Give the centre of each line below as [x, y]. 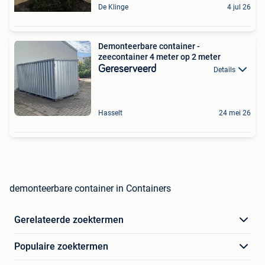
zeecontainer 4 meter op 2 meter [159, 57]
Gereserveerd [127, 69]
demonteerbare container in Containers [90, 188]
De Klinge [113, 7]
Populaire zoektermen [61, 246]
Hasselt [110, 113]
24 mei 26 [235, 113]
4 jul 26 [239, 7]
